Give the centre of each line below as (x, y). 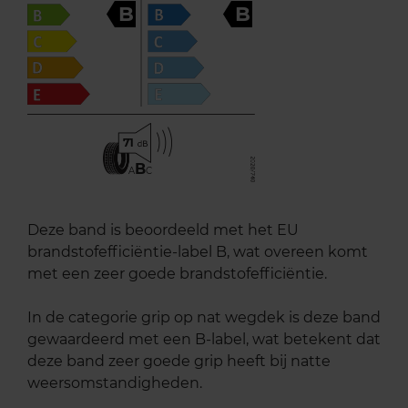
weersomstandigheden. (115, 383)
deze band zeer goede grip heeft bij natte (179, 362)
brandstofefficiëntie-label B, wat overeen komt (198, 252)
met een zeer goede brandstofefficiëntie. (177, 274)
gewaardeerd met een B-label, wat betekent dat (204, 340)
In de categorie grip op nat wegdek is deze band (204, 318)
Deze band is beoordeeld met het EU (163, 230)
